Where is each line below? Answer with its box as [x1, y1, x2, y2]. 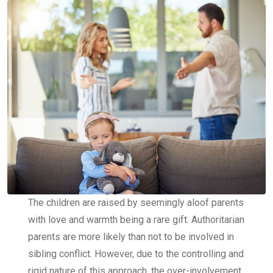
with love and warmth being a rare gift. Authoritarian [27, 213, 244, 225]
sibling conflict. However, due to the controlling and [27, 247, 244, 260]
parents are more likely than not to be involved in [27, 230, 234, 243]
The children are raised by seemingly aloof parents [27, 196, 244, 208]
